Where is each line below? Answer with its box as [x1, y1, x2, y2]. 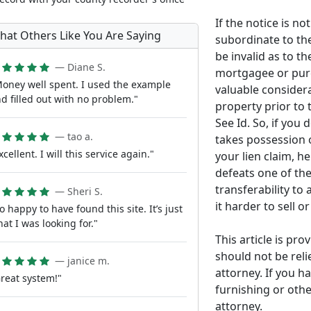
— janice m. [55, 254, 110, 268]
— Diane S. [55, 60, 106, 74]
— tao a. [55, 130, 93, 144]
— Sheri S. [55, 185, 103, 199]
